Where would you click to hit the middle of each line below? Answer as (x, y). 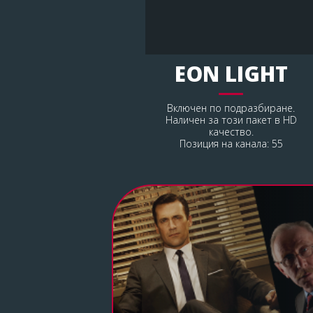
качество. (231, 131)
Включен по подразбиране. (231, 108)
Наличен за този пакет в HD (231, 119)
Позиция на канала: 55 (231, 143)
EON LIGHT (231, 73)
